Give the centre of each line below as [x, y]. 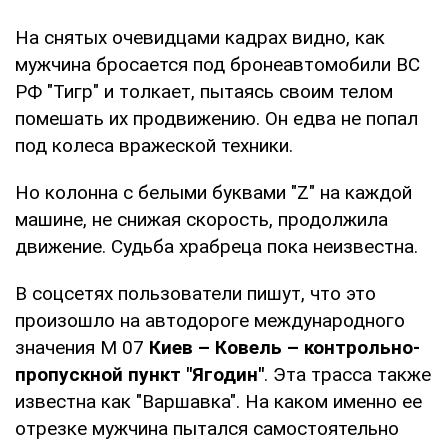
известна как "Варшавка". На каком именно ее [218, 401]
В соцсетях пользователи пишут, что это [195, 293]
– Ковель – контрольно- [309, 347]
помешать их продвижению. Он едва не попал [216, 118]
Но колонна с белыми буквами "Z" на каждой [213, 192]
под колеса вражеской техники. [154, 145]
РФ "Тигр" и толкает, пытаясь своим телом [204, 91]
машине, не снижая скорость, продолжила [201, 219]
